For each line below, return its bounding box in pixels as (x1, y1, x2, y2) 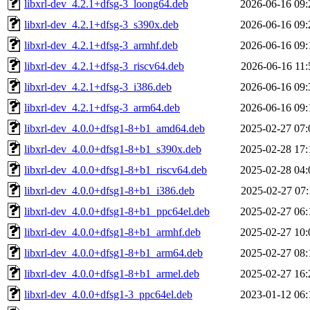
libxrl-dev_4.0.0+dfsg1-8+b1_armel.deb (24, 267, 199, 280)
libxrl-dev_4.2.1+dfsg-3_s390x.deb (24, 18, 179, 30)
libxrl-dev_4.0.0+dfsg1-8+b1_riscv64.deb (24, 163, 207, 176)
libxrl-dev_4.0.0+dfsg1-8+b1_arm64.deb (24, 246, 203, 259)
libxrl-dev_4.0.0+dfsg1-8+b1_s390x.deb (24, 143, 201, 155)
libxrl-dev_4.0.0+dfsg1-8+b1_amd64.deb (24, 122, 205, 134)
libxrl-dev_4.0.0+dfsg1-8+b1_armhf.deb (24, 226, 201, 238)
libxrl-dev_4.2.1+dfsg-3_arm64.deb (24, 101, 180, 113)
